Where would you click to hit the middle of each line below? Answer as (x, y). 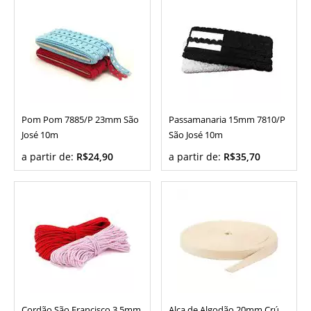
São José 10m (195, 135)
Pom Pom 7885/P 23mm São (80, 120)
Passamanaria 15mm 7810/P (227, 120)
